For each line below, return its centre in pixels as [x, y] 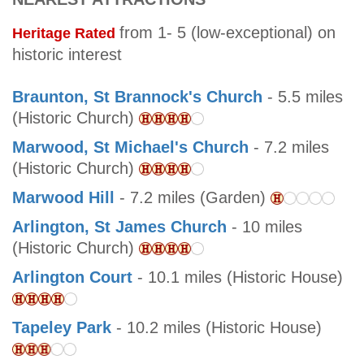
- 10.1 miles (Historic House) [238, 277]
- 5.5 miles [303, 97]
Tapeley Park [62, 328]
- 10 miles [264, 227]
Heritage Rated [66, 34]
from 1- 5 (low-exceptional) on [227, 33]
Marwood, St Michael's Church [130, 147]
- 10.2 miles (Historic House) [217, 328]
